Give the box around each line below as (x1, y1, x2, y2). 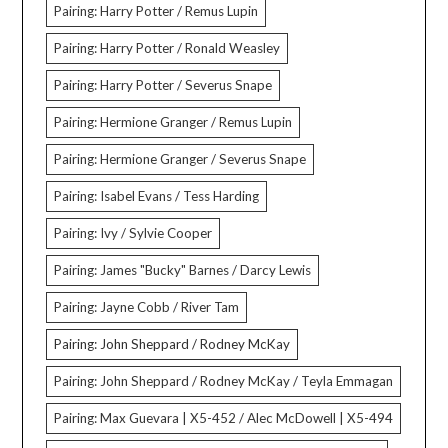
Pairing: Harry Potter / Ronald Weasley (54, 40, 281, 57)
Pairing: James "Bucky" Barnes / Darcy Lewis (54, 262, 312, 279)
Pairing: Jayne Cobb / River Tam (54, 299, 240, 316)
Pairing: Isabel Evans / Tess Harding (54, 188, 260, 205)
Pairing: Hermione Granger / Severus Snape (54, 151, 307, 168)
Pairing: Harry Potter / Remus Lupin (54, 3, 259, 20)
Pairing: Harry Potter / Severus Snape (54, 77, 273, 94)
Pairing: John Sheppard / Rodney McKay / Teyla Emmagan (54, 373, 394, 390)
